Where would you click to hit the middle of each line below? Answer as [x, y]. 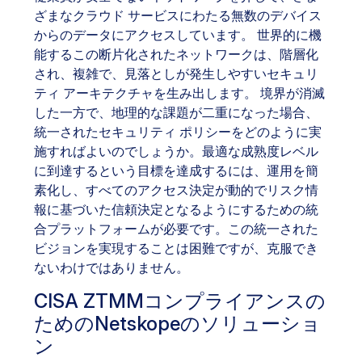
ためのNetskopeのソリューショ [177, 324]
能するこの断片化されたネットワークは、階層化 [176, 54]
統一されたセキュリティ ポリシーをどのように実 [178, 132]
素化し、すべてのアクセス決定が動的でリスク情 [176, 190]
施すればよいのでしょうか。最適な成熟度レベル [176, 151]
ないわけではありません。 [112, 267]
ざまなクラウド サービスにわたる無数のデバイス [178, 15]
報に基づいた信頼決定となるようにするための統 [176, 209]
